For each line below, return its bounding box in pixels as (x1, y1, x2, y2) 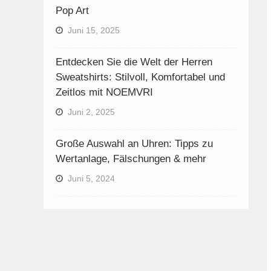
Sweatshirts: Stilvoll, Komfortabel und (56, 71, 225, 83)
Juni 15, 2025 (68, 25, 120, 35)
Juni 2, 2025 (68, 107, 115, 117)
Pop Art (56, 5, 89, 16)
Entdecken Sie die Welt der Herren (56, 56, 212, 68)
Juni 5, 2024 (68, 174, 115, 183)
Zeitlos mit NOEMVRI (56, 87, 153, 98)
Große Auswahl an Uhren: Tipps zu (56, 138, 213, 149)
